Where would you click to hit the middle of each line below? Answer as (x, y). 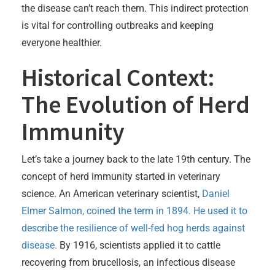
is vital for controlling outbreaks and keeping (118, 25)
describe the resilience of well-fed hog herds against (133, 228)
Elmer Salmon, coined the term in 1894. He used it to (134, 211)
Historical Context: (118, 77)
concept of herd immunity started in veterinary (121, 176)
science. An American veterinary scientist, (112, 193)
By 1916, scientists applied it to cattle (139, 245)
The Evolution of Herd (136, 104)
